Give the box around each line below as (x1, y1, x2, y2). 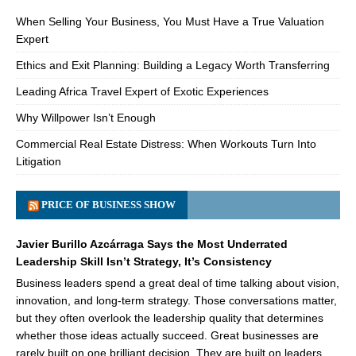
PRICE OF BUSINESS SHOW (41, 198, 176, 211)
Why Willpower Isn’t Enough (16, 110, 156, 124)
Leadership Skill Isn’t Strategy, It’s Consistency (16, 254, 272, 268)
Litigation (16, 154, 61, 168)
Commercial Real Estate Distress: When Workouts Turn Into (16, 137, 316, 150)
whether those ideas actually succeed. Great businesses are (16, 328, 319, 342)
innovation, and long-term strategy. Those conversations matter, (16, 293, 337, 307)
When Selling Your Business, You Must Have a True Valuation (16, 14, 324, 28)
